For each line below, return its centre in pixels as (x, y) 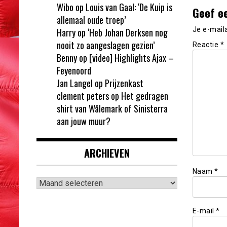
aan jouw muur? (84, 121)
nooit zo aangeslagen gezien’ (106, 45)
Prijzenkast (124, 83)
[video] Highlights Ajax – (131, 58)
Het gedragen (145, 96)
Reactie (206, 45)
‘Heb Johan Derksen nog (128, 32)
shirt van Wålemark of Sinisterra (112, 108)
